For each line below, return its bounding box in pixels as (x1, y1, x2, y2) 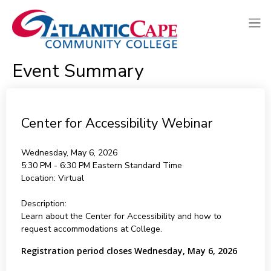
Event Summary (11, 59, 143, 83)
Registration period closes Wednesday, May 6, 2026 (21, 245, 237, 256)
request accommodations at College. (21, 223, 162, 235)
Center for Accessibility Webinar (21, 114, 212, 132)
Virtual (57, 172, 84, 184)
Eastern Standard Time (92, 160, 182, 171)
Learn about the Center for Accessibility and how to (21, 211, 221, 222)
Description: (21, 198, 67, 209)
